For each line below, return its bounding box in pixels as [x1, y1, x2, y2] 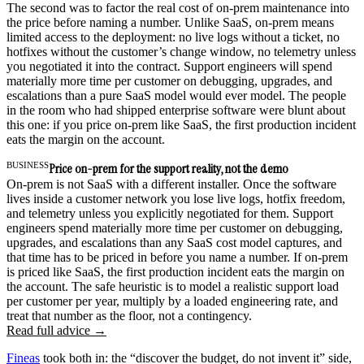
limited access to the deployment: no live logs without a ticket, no [6, 30, 340, 45]
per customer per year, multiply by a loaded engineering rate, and [6, 294, 338, 309]
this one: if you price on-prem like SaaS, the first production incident [6, 118, 356, 132]
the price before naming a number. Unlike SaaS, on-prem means [6, 15, 334, 30]
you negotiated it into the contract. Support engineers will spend [6, 59, 332, 74]
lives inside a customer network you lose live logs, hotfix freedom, [6, 192, 345, 206]
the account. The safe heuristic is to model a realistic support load [6, 279, 339, 294]
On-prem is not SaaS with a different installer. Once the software [6, 177, 336, 192]
